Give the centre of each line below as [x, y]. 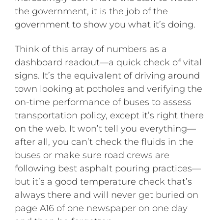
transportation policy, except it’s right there [110, 116]
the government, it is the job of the [92, 11]
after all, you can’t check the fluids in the [104, 142]
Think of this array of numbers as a [91, 49]
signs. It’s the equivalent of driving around [108, 76]
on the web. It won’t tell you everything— [106, 129]
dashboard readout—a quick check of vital [109, 63]
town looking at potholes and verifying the [109, 89]
